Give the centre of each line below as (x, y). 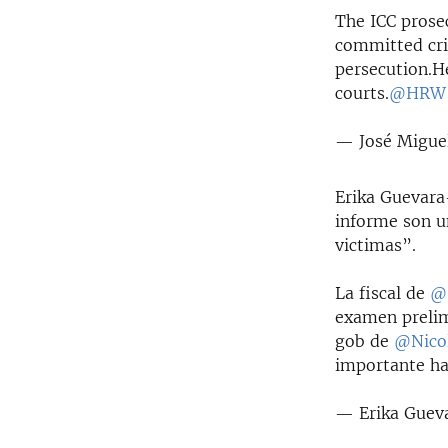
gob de (365, 341)
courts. (362, 93)
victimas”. (376, 245)
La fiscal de (383, 293)
